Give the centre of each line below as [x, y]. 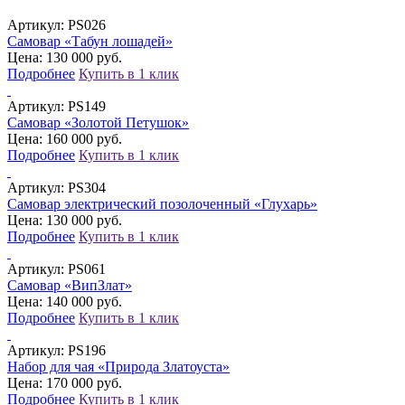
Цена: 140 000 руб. [65, 301]
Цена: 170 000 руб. [65, 382]
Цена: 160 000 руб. [65, 138]
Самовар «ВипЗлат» [70, 285]
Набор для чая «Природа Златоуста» [118, 366]
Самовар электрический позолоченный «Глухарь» [162, 203]
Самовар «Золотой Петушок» [98, 122]
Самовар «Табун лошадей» [90, 41]
